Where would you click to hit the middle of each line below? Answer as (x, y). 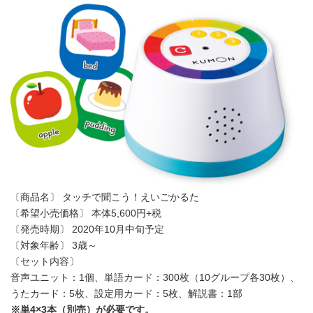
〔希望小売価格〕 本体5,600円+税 (86, 213)
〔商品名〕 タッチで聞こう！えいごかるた (105, 197)
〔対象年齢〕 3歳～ (54, 245)
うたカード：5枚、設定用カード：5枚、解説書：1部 (126, 293)
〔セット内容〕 (45, 261)
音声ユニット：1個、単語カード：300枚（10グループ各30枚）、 (155, 277)
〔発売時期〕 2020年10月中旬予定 (87, 229)
